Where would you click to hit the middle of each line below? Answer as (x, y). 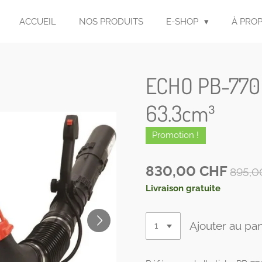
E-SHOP (183, 21)
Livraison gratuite (183, 188)
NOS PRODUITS (111, 21)
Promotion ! (176, 135)
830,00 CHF (187, 171)
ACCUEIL (38, 21)
